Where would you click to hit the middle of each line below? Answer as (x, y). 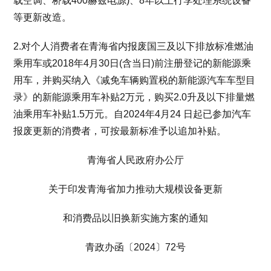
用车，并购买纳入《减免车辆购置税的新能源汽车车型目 (135, 80)
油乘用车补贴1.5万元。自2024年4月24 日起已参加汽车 (132, 114)
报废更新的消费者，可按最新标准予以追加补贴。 (120, 131)
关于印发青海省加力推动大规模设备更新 (135, 189)
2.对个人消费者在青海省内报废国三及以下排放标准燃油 (134, 46)
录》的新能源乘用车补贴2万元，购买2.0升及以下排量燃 (134, 97)
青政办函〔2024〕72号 (135, 247)
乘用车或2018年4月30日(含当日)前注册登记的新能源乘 (132, 63)
